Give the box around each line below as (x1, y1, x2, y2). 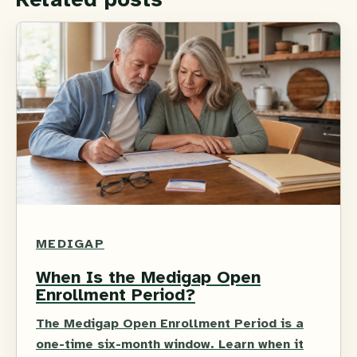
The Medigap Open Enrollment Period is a (36, 315, 304, 331)
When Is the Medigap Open (36, 265, 261, 288)
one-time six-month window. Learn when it (36, 335, 304, 352)
